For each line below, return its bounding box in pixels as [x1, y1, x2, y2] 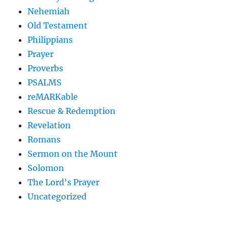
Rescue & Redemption [27, 105, 116, 116]
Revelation [27, 120, 71, 130]
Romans [27, 134, 61, 145]
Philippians [27, 34, 73, 45]
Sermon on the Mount [27, 148, 118, 159]
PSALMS [27, 77, 62, 88]
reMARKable [27, 91, 78, 102]
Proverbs [27, 63, 64, 73]
